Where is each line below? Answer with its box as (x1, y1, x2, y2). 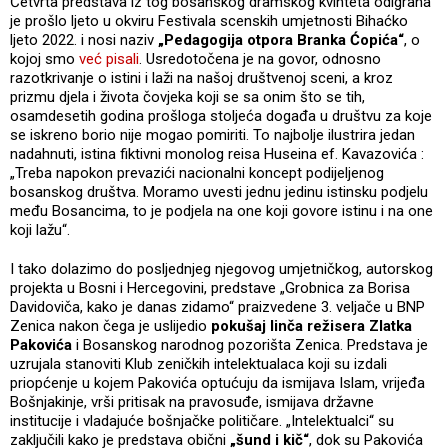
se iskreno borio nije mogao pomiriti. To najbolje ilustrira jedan (10, 125, 415, 144)
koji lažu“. (10, 220, 70, 239)
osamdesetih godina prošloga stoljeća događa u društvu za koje (10, 106, 432, 125)
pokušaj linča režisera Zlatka (211, 316, 412, 335)
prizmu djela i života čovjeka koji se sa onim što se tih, (10, 87, 365, 106)
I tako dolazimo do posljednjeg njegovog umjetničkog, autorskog (10, 259, 433, 278)
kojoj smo (10, 49, 79, 68)
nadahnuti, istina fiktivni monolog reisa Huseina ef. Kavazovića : (10, 144, 424, 163)
